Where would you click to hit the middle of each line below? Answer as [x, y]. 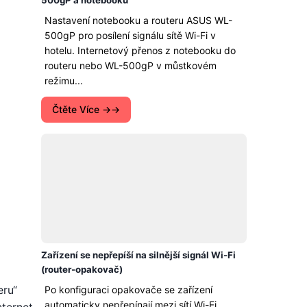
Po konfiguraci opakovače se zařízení [128, 290]
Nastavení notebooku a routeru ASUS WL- [138, 20]
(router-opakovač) [82, 269]
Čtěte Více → [82, 109]
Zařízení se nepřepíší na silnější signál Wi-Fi [138, 255]
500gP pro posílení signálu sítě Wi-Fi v [130, 35]
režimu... [64, 81]
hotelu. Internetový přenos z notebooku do [140, 50]
